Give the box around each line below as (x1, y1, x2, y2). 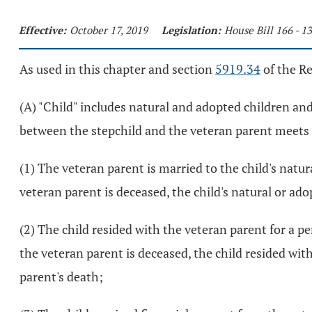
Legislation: (162, 23, 221, 37)
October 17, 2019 (70, 23, 148, 37)
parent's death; (19, 268, 103, 285)
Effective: (19, 23, 66, 37)
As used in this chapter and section (19, 61, 215, 77)
